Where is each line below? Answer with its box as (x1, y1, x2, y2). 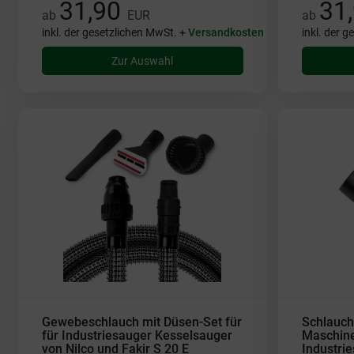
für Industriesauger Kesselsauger (41, 328, 232, 343)
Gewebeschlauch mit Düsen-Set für (41, 314, 242, 330)
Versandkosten (187, 26, 264, 39)
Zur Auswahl (111, 55, 174, 67)
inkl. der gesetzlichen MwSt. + (41, 26, 188, 39)
